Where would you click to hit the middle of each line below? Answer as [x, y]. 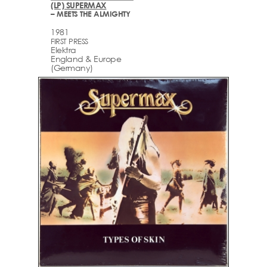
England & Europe [86, 59]
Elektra [63, 50]
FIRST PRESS [69, 41]
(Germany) [72, 68]
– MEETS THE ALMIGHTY [90, 13]
